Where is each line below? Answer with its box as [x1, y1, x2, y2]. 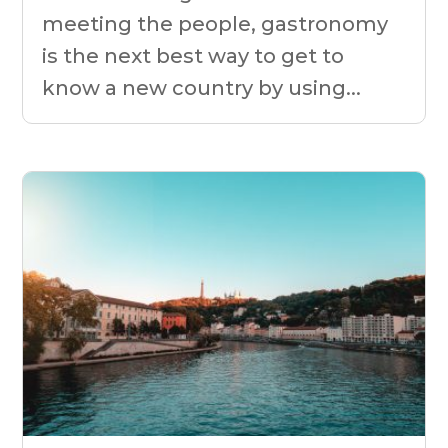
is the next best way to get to [42, 44, 345, 69]
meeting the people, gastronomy [42, 12, 389, 37]
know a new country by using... [42, 76, 362, 101]
